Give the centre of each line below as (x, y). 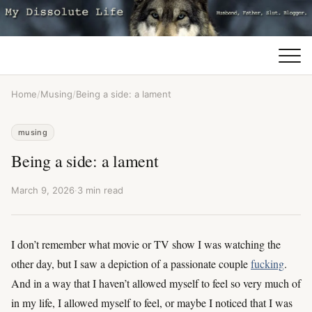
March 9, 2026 (43, 190)
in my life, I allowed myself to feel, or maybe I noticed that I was (152, 302)
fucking (267, 263)
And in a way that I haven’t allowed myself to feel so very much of (156, 283)
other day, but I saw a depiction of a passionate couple (131, 263)
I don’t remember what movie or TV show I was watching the (146, 244)
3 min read (100, 190)
